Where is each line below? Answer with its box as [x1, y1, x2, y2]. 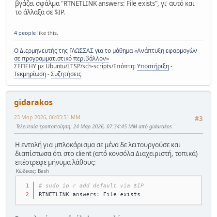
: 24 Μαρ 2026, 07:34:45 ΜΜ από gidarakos [70, 123, 172, 130]
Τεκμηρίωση [14, 70, 46, 78]
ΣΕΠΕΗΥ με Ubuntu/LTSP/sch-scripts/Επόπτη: [14, 62, 137, 71]
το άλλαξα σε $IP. [15, 7, 65, 16]
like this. [36, 29, 58, 37]
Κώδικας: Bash [16, 167, 49, 174]
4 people [14, 29, 36, 37]
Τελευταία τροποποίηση [16, 123, 70, 130]
